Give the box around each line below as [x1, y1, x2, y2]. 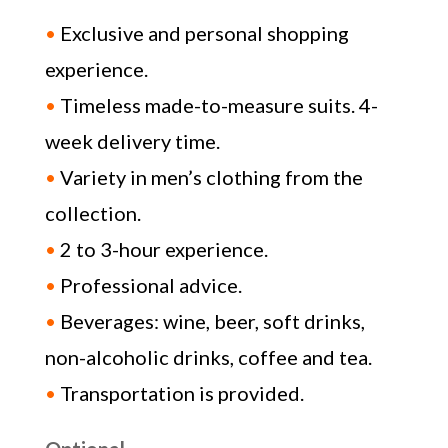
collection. [44, 200, 141, 225]
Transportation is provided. [59, 380, 304, 405]
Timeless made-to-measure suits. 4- [55, 92, 378, 117]
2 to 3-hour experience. [55, 236, 268, 261]
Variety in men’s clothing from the [59, 164, 363, 189]
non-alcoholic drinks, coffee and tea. [44, 344, 372, 369]
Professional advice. [59, 272, 242, 297]
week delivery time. [44, 128, 220, 153]
